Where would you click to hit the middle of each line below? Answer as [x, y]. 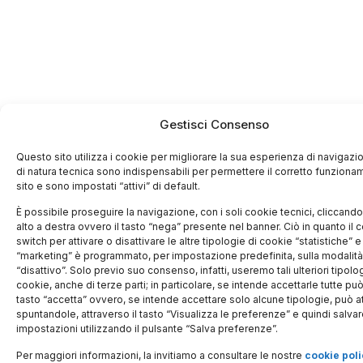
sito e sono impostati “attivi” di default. [109, 186]
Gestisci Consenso [214, 124]
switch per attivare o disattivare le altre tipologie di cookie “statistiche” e [189, 241]
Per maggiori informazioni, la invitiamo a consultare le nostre [160, 355]
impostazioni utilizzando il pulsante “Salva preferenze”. [148, 329]
